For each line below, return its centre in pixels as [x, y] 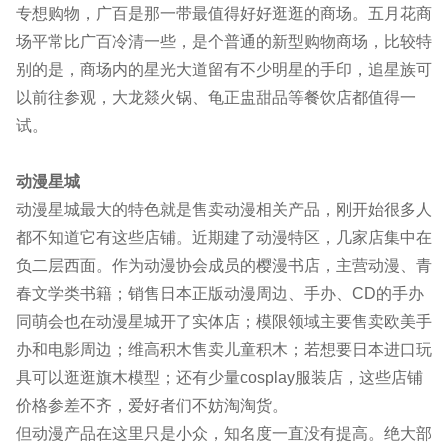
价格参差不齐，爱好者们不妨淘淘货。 [152, 406]
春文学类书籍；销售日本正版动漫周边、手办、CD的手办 [220, 294]
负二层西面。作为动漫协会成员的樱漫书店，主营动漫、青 [224, 266]
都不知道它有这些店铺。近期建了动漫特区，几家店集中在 [224, 238]
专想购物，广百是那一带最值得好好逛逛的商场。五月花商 [224, 14]
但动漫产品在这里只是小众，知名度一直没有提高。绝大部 [224, 434]
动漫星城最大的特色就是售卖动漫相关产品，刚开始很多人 [224, 210]
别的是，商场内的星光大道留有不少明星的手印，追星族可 [224, 70]
